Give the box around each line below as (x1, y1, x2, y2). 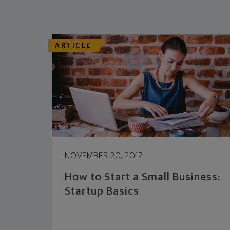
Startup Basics (65, 186, 139, 197)
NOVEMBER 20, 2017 (65, 151, 143, 160)
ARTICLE (55, 42, 92, 49)
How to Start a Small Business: (65, 171, 221, 182)
